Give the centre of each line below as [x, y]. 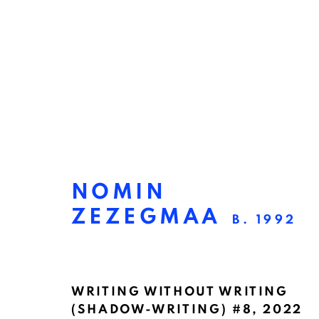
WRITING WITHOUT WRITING [180, 292]
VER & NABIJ [131, 284]
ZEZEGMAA [146, 217]
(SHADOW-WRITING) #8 [162, 309]
